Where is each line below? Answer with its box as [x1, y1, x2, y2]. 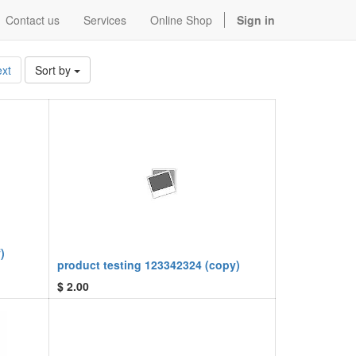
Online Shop [150, 12, 212, 28]
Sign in [237, 12, 275, 28]
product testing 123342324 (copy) [57, 257, 240, 273]
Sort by [34, 62, 71, 78]
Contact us [6, 12, 60, 28]
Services [83, 12, 126, 28]
